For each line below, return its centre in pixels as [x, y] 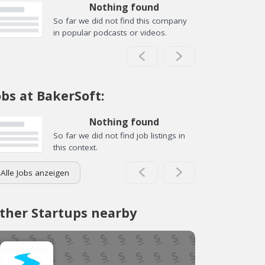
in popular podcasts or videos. [110, 32]
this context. [75, 147]
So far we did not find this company [120, 20]
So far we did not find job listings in [119, 135]
